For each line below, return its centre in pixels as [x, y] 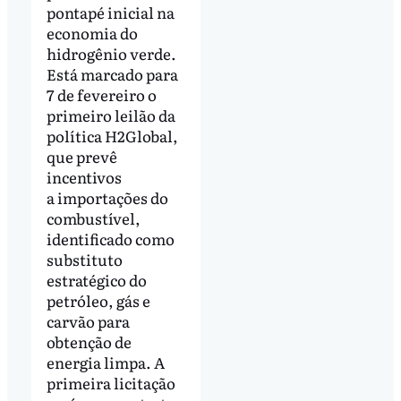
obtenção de [89, 341]
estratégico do [96, 279]
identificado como [110, 238]
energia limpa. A [105, 362]
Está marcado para [112, 73]
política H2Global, [112, 135]
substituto [84, 259]
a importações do [107, 197]
